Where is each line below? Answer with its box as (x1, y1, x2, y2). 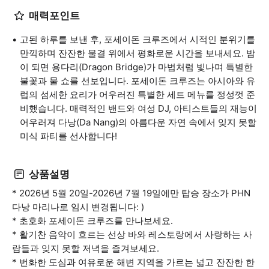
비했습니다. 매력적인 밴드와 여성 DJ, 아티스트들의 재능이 (20, 103, 257, 114)
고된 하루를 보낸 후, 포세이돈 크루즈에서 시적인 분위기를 (20, 34, 255, 45)
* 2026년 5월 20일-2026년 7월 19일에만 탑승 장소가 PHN (12, 187, 250, 199)
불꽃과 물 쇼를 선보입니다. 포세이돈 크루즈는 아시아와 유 (20, 75, 255, 86)
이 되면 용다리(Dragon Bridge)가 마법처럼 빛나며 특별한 (20, 61, 253, 73)
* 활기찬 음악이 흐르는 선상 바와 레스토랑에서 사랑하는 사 (12, 229, 252, 240)
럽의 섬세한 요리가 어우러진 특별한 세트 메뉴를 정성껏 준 (20, 89, 255, 100)
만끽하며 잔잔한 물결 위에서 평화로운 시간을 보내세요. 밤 (20, 47, 255, 59)
